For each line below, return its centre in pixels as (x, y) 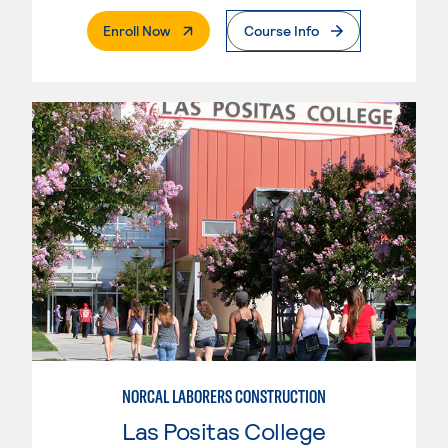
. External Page (215, 30)
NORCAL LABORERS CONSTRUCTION (224, 396)
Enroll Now (136, 31)
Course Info (281, 31)
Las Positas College (224, 430)
